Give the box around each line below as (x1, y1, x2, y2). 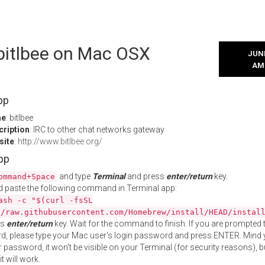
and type (57, 172, 92, 181)
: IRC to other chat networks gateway (30, 125, 164, 134)
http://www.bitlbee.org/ (18, 137, 102, 146)
